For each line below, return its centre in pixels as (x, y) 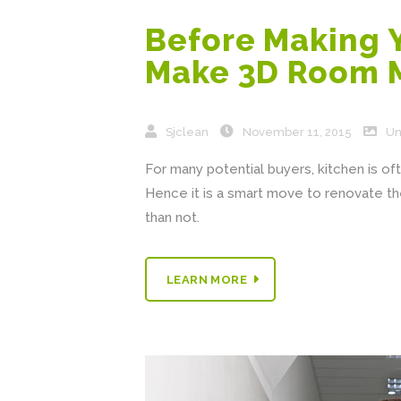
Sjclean (187, 132)
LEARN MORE (207, 280)
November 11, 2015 (297, 132)
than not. (172, 218)
